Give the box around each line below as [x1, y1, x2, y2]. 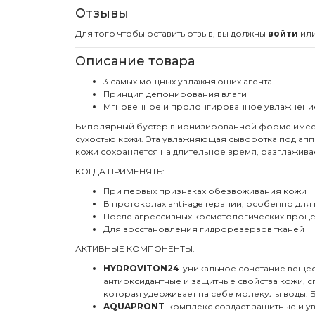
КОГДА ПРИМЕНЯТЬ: [75, 165, 165, 176]
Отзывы [75, 5, 129, 21]
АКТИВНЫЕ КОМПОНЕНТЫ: [75, 243, 195, 254]
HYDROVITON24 [103, 262, 179, 274]
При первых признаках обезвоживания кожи [103, 185, 307, 196]
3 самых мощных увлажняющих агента [103, 75, 272, 86]
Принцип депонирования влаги [103, 88, 247, 99]
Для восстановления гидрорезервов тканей [103, 223, 304, 234]
